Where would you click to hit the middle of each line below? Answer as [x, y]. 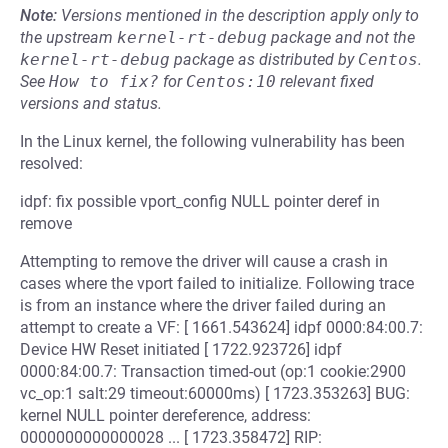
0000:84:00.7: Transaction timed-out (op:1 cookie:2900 [213, 371]
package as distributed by [264, 59]
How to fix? [104, 81]
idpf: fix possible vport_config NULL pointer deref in [200, 201]
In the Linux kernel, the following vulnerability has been [212, 141]
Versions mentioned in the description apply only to [240, 15]
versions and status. [91, 103]
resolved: [51, 163]
